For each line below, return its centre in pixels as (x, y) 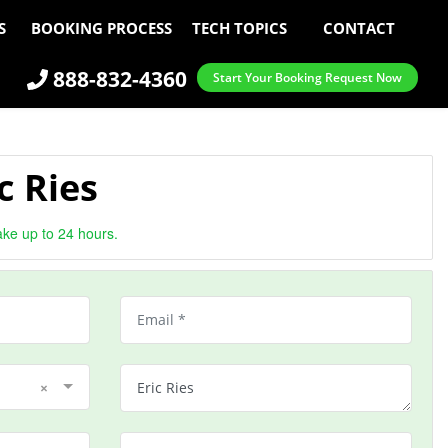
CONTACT (358, 28)
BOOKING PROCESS (102, 28)
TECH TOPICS (240, 28)
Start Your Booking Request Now (307, 77)
